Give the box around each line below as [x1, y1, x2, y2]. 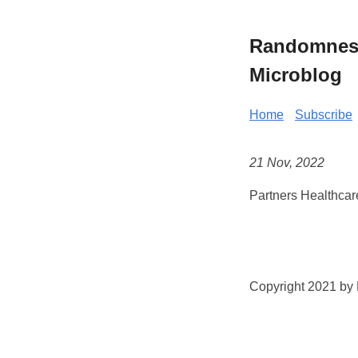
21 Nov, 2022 [249, 156, 324, 170]
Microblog [249, 63, 342, 86]
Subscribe [295, 107, 352, 121]
